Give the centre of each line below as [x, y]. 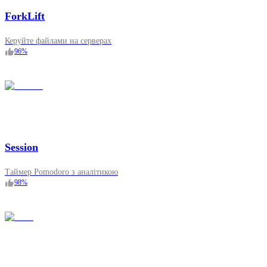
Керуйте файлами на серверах [58, 41]
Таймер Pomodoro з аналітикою [61, 172]
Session [21, 148]
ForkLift [25, 16]
